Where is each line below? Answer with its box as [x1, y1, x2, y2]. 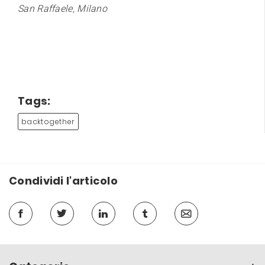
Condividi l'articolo [9, 173, 118, 188]
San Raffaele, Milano [18, 2, 108, 14]
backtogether [21, 116, 75, 127]
